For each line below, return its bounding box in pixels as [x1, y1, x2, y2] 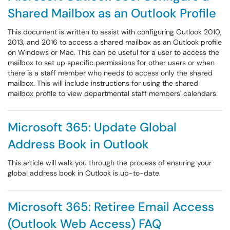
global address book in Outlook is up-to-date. [8, 168, 161, 178]
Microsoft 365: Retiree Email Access [8, 199, 214, 215]
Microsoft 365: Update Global [8, 119, 177, 135]
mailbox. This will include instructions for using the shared [8, 79, 198, 88]
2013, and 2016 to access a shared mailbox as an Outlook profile [8, 37, 222, 47]
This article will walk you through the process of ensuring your [8, 158, 212, 167]
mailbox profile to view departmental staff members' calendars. [8, 89, 218, 98]
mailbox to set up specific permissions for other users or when [8, 58, 215, 67]
